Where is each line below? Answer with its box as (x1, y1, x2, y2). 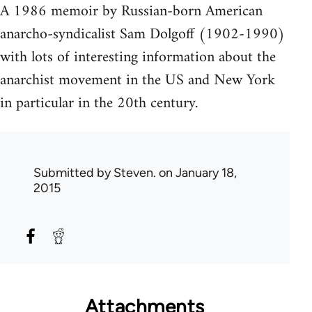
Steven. (114, 165, 156, 181)
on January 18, (156, 165, 237, 181)
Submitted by (33, 165, 114, 181)
